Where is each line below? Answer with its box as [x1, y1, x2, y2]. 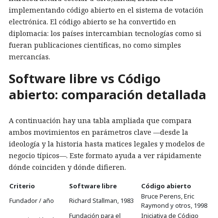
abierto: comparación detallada [9, 86, 206, 103]
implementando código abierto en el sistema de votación [9, 5, 203, 15]
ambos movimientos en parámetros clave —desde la [9, 127, 188, 137]
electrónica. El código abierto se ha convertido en [9, 17, 176, 26]
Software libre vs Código [9, 70, 161, 87]
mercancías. [9, 52, 50, 61]
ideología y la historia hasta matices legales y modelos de [9, 139, 205, 149]
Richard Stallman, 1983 [69, 196, 134, 205]
